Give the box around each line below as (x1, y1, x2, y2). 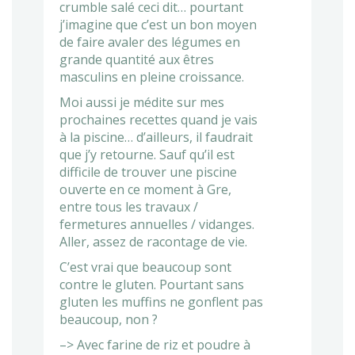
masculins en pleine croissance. (59, 67, 244, 86)
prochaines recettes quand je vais (59, 110, 258, 128)
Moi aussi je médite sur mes (59, 93, 224, 111)
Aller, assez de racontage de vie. (59, 232, 247, 250)
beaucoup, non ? (59, 310, 158, 328)
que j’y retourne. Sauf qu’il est (59, 145, 235, 163)
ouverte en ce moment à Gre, (59, 180, 231, 198)
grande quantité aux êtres (59, 50, 214, 68)
